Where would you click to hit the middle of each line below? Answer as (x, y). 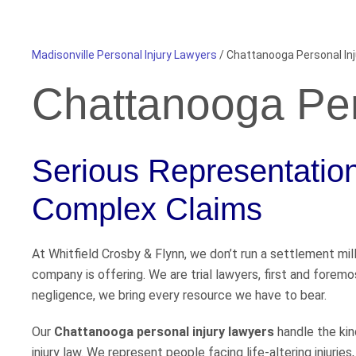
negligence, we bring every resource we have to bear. (179, 296)
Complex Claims (147, 209)
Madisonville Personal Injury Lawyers (124, 55)
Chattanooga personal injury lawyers (164, 332)
